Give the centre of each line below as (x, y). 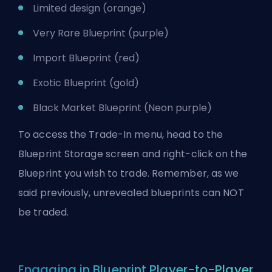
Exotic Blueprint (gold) (86, 83)
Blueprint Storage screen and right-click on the (133, 154)
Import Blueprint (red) (86, 58)
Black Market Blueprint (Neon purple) (122, 107)
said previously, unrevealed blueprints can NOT (131, 192)
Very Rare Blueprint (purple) (101, 33)
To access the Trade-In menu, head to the (121, 134)
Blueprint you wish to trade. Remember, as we (129, 173)
